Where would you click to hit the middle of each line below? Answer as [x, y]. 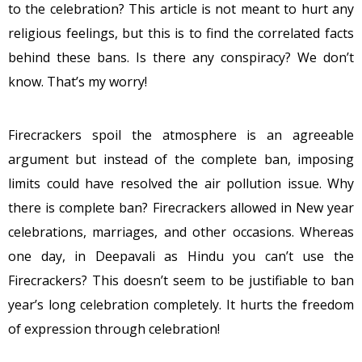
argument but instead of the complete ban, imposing [181, 159]
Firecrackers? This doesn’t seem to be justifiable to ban [181, 280]
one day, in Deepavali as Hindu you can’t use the [181, 256]
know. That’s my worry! [78, 82]
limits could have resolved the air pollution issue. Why [181, 183]
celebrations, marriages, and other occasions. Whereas [181, 232]
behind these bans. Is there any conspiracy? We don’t [181, 57]
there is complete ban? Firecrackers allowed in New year [181, 208]
